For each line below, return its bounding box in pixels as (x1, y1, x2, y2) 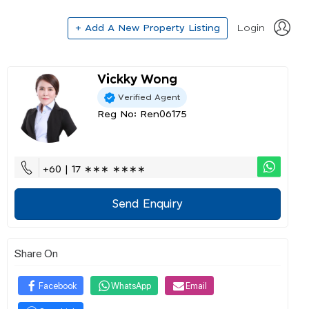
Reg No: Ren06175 (97, 110, 187, 119)
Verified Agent (118, 92, 180, 101)
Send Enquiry (112, 199, 183, 210)
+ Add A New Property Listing (75, 23, 220, 33)
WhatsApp (111, 279, 151, 291)
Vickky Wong (97, 74, 177, 86)
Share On (14, 246, 58, 260)
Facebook (39, 279, 77, 291)
